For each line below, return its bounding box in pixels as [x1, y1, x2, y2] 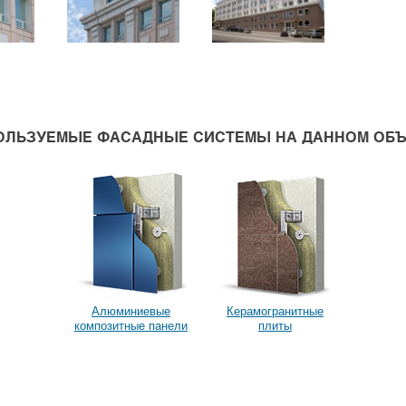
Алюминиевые [92, 304, 170, 319]
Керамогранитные [227, 304, 324, 319]
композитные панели [74, 319, 188, 333]
